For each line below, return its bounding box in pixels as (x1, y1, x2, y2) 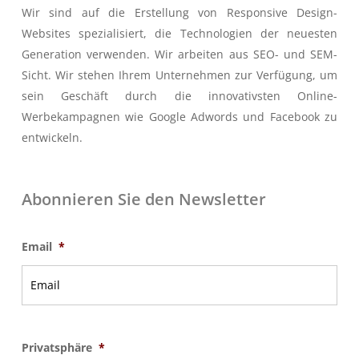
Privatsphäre (21, 340, 92, 356)
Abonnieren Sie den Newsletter (21, 188, 266, 211)
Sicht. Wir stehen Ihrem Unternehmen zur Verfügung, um (21, 67, 338, 83)
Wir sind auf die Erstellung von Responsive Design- (21, 5, 338, 21)
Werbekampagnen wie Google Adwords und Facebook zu (21, 109, 338, 125)
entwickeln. (21, 130, 83, 146)
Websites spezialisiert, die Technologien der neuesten (21, 26, 338, 42)
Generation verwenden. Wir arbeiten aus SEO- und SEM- (21, 46, 338, 63)
